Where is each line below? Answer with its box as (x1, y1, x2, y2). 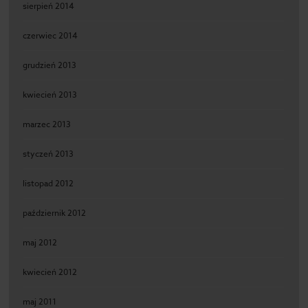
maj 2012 (23, 236, 58, 248)
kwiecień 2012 (23, 266, 78, 278)
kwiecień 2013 (23, 89, 78, 100)
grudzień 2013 (23, 59, 77, 71)
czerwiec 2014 (23, 30, 78, 41)
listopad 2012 (23, 177, 74, 189)
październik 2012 (23, 207, 87, 219)
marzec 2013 (23, 118, 71, 130)
